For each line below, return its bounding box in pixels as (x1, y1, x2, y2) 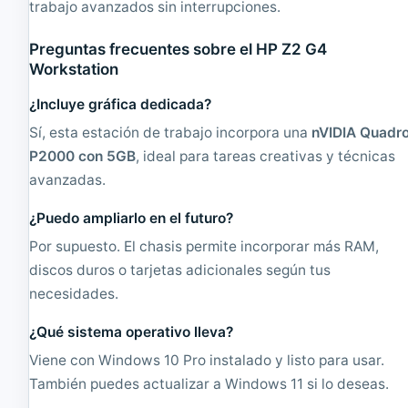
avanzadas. (29, 170, 107, 189)
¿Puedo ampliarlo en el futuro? (29, 209, 234, 227)
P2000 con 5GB (29, 147, 137, 165)
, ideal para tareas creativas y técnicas (136, 147, 396, 165)
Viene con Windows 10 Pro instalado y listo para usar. (29, 351, 385, 369)
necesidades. (29, 284, 119, 302)
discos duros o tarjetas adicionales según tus (29, 260, 331, 279)
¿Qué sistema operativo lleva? (29, 322, 234, 341)
